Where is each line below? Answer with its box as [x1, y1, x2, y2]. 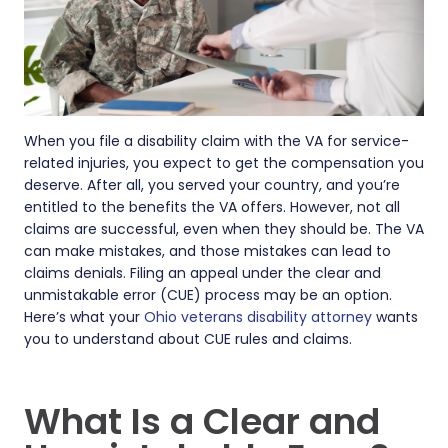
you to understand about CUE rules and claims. [24, 329, 352, 349]
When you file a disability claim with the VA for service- [24, 131, 409, 151]
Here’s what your [24, 307, 144, 327]
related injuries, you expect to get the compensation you [24, 153, 424, 173]
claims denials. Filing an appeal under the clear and [24, 263, 381, 283]
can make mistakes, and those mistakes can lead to [24, 241, 391, 261]
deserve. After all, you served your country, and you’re [24, 175, 400, 195]
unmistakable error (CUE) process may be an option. [24, 285, 392, 305]
